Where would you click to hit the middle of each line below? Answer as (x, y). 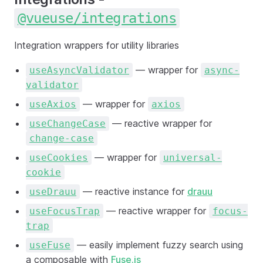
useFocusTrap (65, 211)
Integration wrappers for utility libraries (97, 45)
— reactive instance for (134, 191)
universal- (193, 157)
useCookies (59, 157)
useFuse (50, 245)
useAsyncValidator (79, 70)
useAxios (53, 104)
